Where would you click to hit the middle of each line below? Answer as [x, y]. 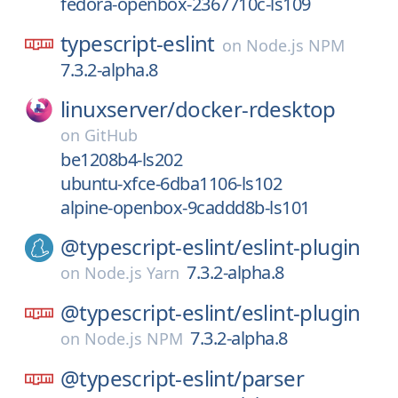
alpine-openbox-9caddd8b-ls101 [185, 207]
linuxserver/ [118, 109]
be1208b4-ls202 [121, 159]
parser [273, 378]
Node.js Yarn [132, 273]
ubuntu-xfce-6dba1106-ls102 [171, 183]
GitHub [111, 135]
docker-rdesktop [255, 109]
